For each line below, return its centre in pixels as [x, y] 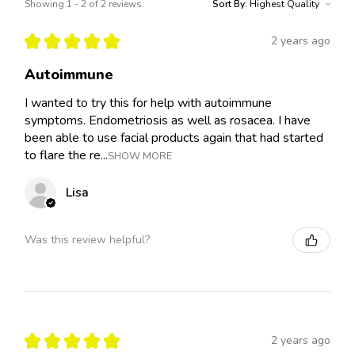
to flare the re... [66, 155]
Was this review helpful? [87, 240]
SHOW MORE [140, 156]
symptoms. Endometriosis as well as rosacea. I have [168, 120]
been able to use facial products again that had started [174, 137]
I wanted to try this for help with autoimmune [148, 103]
